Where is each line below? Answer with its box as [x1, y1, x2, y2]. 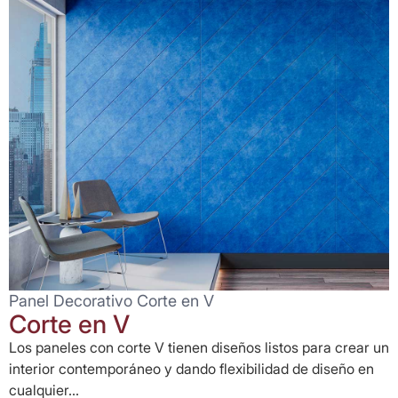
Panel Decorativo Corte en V [9, 291, 214, 310]
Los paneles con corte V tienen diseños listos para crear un [9, 338, 389, 356]
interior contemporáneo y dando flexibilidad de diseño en [9, 360, 374, 378]
